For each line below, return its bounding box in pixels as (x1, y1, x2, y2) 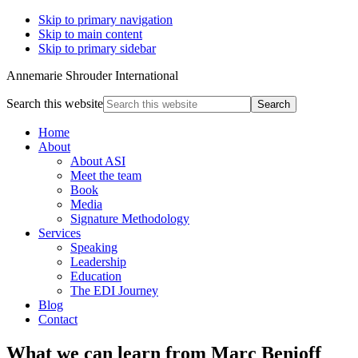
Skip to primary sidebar (38, 42, 156, 55)
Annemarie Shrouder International (6, 69, 178, 82)
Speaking (70, 241, 117, 254)
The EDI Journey (70, 284, 158, 297)
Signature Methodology (70, 212, 189, 225)
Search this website (6, 97, 103, 110)
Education (70, 269, 121, 283)
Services (38, 226, 81, 240)
